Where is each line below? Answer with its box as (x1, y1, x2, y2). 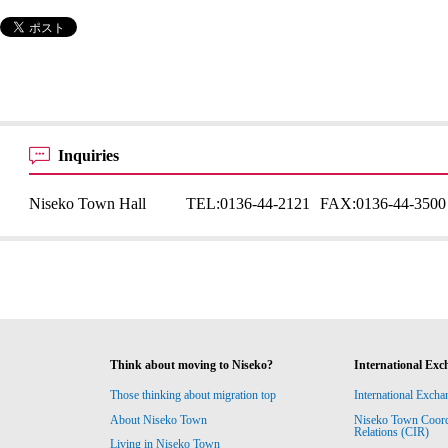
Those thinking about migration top (110, 388, 277, 403)
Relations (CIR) (353, 424, 432, 439)
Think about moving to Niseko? (110, 358, 274, 372)
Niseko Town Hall (29, 195, 147, 212)
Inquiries (58, 147, 124, 164)
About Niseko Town (110, 412, 208, 427)
